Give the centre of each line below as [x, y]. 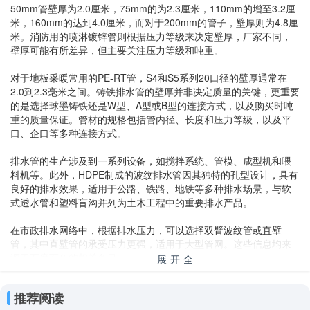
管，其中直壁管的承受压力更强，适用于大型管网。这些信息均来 [151, 244]
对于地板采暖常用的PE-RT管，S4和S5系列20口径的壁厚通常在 [149, 77]
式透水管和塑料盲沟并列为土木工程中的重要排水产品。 [131, 202]
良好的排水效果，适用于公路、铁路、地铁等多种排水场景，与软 [151, 188]
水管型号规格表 [56, 289]
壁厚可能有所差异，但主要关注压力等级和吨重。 [117, 50]
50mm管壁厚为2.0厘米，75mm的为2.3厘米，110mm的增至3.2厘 [153, 8]
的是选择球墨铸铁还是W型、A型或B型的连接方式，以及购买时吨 [152, 105]
